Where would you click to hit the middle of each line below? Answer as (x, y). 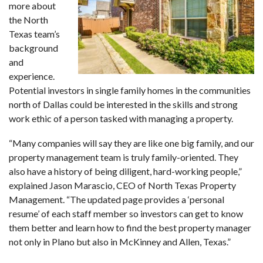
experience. (32, 76)
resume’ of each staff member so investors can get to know (126, 213)
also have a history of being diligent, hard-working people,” (125, 171)
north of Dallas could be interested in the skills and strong (123, 104)
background (33, 48)
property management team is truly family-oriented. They (124, 157)
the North (28, 19)
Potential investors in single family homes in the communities (130, 90)
